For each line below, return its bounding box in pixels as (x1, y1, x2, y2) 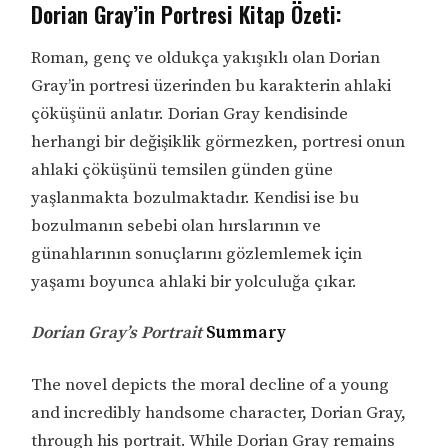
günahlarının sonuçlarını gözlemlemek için (31, 242, 363, 265)
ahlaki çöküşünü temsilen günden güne (31, 158, 334, 181)
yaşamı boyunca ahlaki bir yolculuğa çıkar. (31, 270, 358, 293)
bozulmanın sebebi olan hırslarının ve (31, 214, 322, 237)
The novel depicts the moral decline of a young (31, 374, 390, 397)
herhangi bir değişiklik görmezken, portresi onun (31, 130, 406, 153)
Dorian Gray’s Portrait (31, 322, 203, 345)
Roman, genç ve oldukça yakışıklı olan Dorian (31, 46, 381, 69)
